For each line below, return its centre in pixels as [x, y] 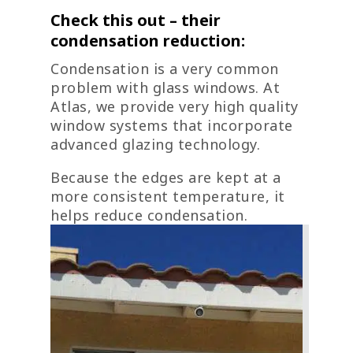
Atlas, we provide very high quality [175, 107]
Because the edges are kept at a [166, 178]
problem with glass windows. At [165, 88]
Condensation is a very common [165, 69]
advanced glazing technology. [155, 145]
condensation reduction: [148, 41]
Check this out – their [136, 20]
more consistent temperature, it [168, 197]
